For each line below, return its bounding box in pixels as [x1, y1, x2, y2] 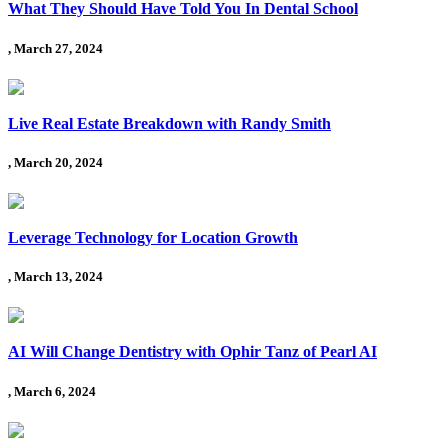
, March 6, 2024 [8, 383, 96, 399]
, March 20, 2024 [8, 154, 103, 170]
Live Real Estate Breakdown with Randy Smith [8, 114, 331, 132]
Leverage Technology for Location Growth [8, 229, 298, 247]
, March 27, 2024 [8, 40, 103, 56]
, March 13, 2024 [8, 269, 103, 285]
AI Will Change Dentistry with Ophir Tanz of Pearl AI [8, 343, 377, 361]
